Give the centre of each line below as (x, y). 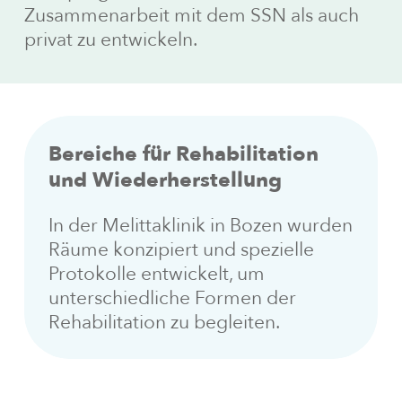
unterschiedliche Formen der (172, 299)
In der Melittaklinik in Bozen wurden (200, 226)
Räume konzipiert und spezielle (181, 250)
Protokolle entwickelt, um (156, 275)
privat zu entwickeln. (110, 39)
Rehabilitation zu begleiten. (164, 323)
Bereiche (92, 154)
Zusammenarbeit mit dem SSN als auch (191, 15)
